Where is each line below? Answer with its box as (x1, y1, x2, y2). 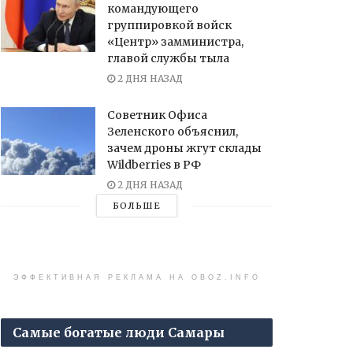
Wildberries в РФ (107, 158, 201, 173)
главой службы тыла (107, 51, 229, 66)
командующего (107, 2, 199, 17)
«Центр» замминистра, (107, 35, 243, 50)
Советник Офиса (107, 108, 207, 123)
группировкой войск (107, 18, 232, 33)
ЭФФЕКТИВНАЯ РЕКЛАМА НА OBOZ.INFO (13, 273, 261, 282)
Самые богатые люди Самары (13, 325, 225, 341)
